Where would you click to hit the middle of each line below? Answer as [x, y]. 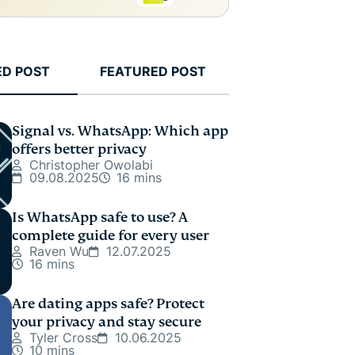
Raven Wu [59, 251]
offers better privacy [79, 149]
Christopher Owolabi [91, 165]
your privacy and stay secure [107, 322]
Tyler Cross [63, 338]
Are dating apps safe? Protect [108, 304]
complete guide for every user [111, 236]
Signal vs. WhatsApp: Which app [120, 131]
